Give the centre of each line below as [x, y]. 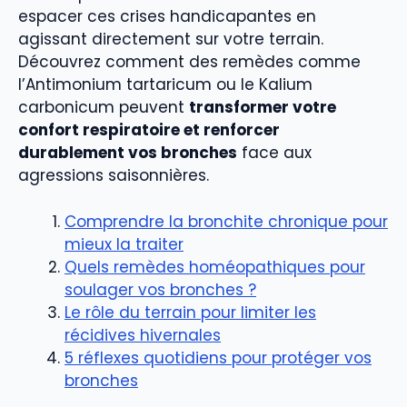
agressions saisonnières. [114, 176]
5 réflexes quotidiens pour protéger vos [218, 357]
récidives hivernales [143, 335]
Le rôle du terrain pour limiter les [190, 312]
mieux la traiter [124, 244]
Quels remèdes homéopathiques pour [215, 267]
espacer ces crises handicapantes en [167, 17]
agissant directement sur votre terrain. [171, 40]
